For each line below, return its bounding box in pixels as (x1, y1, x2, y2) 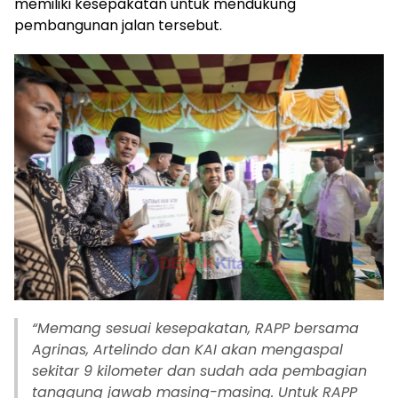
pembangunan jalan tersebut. (14, 14, 222, 36)
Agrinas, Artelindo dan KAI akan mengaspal (32, 338, 343, 360)
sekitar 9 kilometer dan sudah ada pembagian (32, 360, 367, 381)
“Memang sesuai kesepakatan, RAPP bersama (32, 317, 359, 338)
